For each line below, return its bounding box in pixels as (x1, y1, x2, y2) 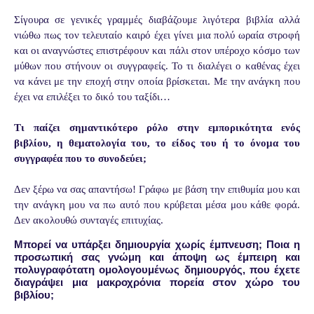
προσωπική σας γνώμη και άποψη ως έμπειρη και (14, 251, 300, 264)
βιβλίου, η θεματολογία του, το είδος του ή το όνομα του (14, 137, 300, 149)
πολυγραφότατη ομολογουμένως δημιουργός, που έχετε (14, 264, 300, 276)
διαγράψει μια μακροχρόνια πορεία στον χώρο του (14, 276, 300, 289)
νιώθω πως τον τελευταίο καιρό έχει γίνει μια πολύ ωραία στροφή (14, 29, 300, 41)
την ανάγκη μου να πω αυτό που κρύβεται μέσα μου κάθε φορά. (14, 199, 300, 211)
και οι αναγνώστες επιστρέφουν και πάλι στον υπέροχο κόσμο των (14, 45, 300, 57)
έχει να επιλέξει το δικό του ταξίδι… (14, 91, 170, 103)
